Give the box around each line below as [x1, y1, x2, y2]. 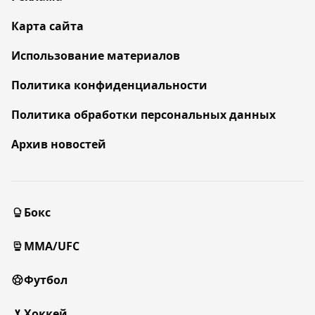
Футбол [24, 272, 67, 288]
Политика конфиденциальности [11, 77, 207, 93]
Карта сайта [11, 18, 84, 34]
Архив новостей [11, 136, 106, 152]
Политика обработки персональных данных [11, 107, 276, 122]
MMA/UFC [24, 238, 79, 254]
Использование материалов [11, 48, 180, 63]
